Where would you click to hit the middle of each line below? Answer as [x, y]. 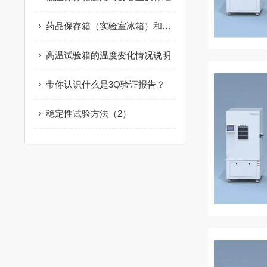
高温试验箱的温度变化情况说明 [108, 55]
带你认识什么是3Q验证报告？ [105, 84]
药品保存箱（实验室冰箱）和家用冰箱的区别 [166, 26]
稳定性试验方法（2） [88, 114]
